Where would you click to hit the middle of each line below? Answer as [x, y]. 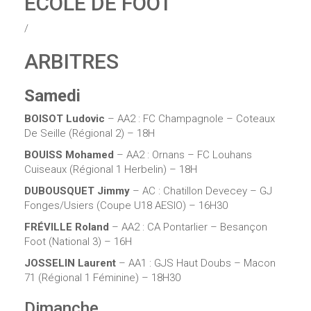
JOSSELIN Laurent [70, 263]
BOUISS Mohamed [69, 154]
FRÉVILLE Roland [67, 227]
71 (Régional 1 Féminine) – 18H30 [102, 277]
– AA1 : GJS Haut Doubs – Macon [196, 263]
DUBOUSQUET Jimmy [78, 191]
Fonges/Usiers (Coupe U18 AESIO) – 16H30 [126, 205]
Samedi [52, 95]
